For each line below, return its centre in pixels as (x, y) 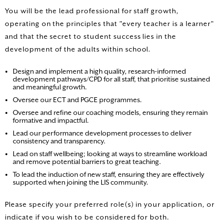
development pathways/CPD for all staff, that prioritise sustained (111, 79)
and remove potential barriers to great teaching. (87, 162)
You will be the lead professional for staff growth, (92, 11)
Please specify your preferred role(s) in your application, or (110, 205)
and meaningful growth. (50, 87)
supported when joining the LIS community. (81, 182)
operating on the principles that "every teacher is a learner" (110, 24)
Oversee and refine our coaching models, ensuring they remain (110, 113)
